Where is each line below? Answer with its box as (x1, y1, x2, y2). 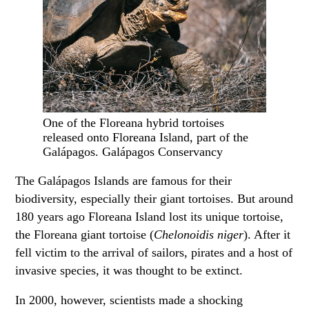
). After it (243, 227, 291, 241)
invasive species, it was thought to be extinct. (15, 263, 243, 277)
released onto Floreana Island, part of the (43, 130, 249, 145)
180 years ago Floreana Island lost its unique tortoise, (15, 209, 284, 223)
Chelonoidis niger (154, 227, 244, 241)
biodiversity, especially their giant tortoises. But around (15, 191, 294, 206)
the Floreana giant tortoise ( (15, 227, 154, 241)
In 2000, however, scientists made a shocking (15, 293, 243, 308)
